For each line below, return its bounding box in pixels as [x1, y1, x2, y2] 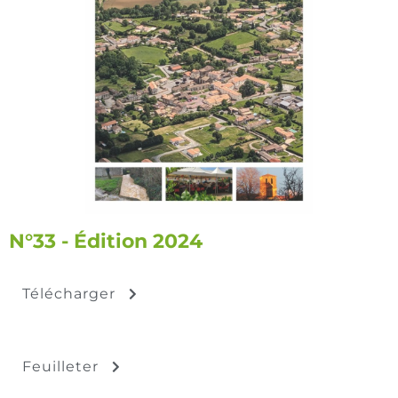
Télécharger [22, 284, 115, 302]
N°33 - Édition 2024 [9, 228, 203, 253]
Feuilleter [22, 357, 99, 375]
